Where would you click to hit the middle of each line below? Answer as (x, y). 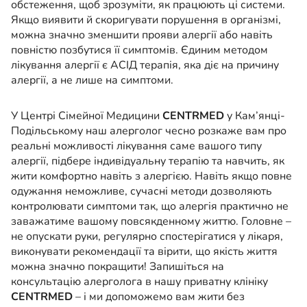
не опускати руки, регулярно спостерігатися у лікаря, (147, 237)
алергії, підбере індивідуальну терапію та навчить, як (148, 161)
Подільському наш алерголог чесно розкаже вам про (149, 131)
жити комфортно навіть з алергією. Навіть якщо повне (151, 176)
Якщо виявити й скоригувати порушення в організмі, (146, 20)
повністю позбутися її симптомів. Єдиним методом (139, 50)
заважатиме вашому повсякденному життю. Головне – (151, 222)
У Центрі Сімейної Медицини (87, 116)
